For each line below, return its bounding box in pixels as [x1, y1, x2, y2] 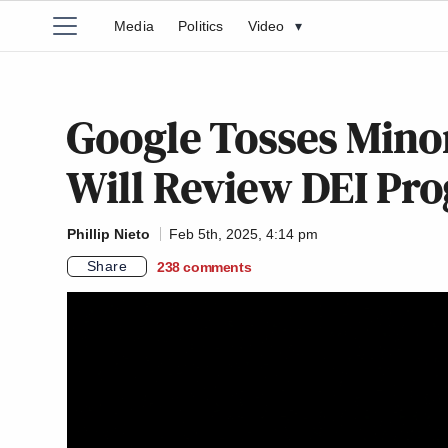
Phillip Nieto [67, 226, 150, 242]
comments [183, 258, 252, 275]
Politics [178, 18, 224, 34]
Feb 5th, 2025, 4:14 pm [169, 226, 318, 242]
